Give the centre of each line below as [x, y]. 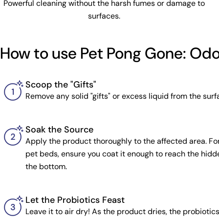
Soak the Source [59, 129]
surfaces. [104, 16]
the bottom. [46, 166]
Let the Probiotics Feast [75, 200]
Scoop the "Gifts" [61, 84]
